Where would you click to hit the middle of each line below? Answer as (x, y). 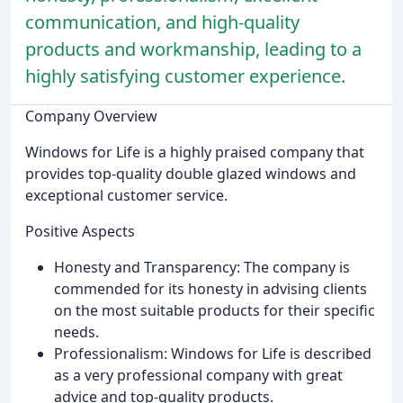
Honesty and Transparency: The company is (202, 267)
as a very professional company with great (198, 375)
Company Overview (91, 116)
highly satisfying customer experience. (185, 76)
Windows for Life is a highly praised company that (195, 152)
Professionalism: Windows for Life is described (213, 353)
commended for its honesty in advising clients (210, 288)
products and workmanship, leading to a (193, 49)
